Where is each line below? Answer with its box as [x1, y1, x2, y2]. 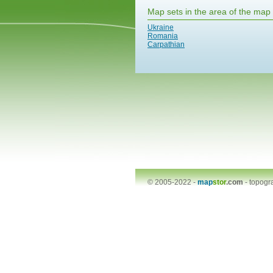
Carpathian [147, 40, 185, 49]
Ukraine [147, 23, 174, 32]
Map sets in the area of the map [147, 7, 271, 16]
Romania [147, 32, 178, 40]
